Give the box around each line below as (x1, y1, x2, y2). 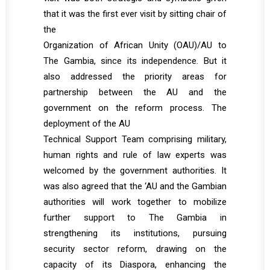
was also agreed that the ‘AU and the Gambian (43, 181, 227, 192)
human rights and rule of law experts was (43, 149, 227, 160)
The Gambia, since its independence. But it (43, 55, 227, 66)
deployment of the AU (43, 118, 130, 129)
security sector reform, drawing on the (43, 243, 227, 254)
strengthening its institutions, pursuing (43, 228, 227, 239)
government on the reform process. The (43, 102, 227, 113)
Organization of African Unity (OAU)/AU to (43, 40, 227, 51)
